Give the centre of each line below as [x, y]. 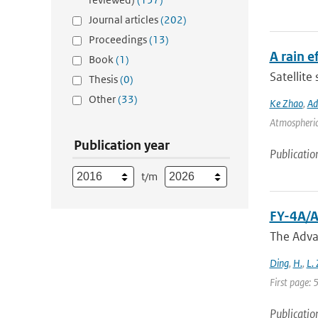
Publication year [122, 145]
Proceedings [119, 39]
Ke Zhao [286, 103]
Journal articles [125, 20]
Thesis [104, 79]
